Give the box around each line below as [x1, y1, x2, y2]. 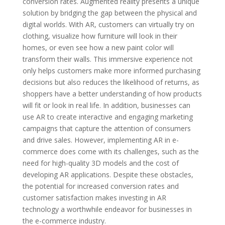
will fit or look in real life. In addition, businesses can [22, 100, 190, 110]
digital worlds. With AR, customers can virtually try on [22, 20, 194, 29]
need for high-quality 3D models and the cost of [22, 158, 179, 168]
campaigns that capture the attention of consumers [22, 124, 191, 133]
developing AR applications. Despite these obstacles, [22, 170, 193, 179]
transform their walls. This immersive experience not [22, 54, 193, 64]
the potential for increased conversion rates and [22, 181, 179, 191]
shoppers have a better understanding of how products [22, 89, 202, 98]
